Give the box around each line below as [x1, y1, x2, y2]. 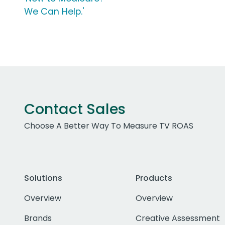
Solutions [24, 172, 62, 184]
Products [135, 172, 172, 184]
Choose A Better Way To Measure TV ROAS [24, 120, 193, 132]
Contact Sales [24, 99, 126, 120]
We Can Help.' [24, 6, 84, 18]
